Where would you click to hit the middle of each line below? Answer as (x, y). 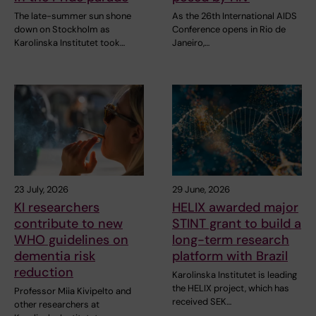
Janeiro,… (191, 42)
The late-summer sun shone (73, 16)
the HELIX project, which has (231, 288)
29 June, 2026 (201, 189)
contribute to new (68, 223)
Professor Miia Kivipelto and (73, 291)
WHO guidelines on (71, 239)
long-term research (231, 239)
